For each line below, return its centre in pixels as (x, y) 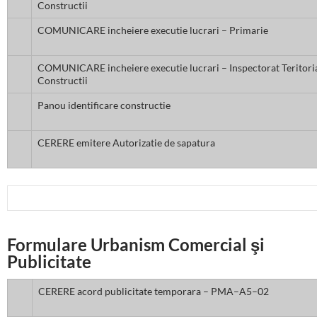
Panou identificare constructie (104, 105)
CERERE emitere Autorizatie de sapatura (126, 143)
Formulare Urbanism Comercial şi (136, 245)
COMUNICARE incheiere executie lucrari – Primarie (153, 30)
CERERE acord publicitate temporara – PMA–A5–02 (154, 292)
